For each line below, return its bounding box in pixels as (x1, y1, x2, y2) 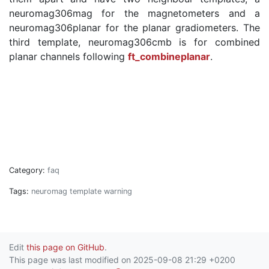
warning (104, 186, 132, 196)
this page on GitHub (26, 242, 104, 252)
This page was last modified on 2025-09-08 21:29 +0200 (9, 255, 235, 265)
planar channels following (9, 50, 128, 62)
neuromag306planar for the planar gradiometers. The (9, 22, 260, 34)
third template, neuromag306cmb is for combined (9, 36, 260, 48)
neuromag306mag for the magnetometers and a (9, 7, 260, 19)
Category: (9, 165, 47, 175)
